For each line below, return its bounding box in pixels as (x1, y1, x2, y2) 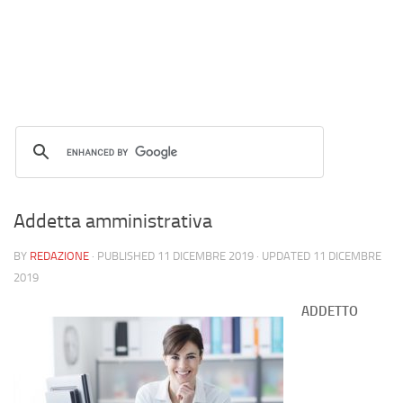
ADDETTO (301, 303, 358, 319)
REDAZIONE (30, 249, 89, 263)
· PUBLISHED (92, 249, 157, 263)
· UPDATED (254, 249, 313, 263)
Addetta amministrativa (13, 210, 212, 233)
